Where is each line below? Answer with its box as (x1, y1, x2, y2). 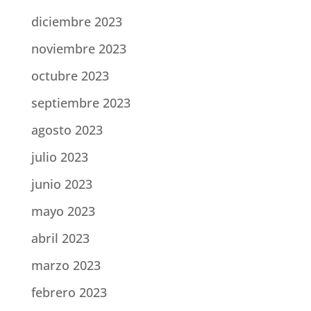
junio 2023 (31, 176, 92, 193)
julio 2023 (31, 149, 88, 166)
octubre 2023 (31, 67, 109, 85)
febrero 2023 (31, 284, 107, 301)
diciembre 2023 (31, 13, 122, 31)
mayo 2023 (31, 203, 95, 220)
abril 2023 (31, 230, 90, 247)
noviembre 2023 (31, 40, 126, 58)
